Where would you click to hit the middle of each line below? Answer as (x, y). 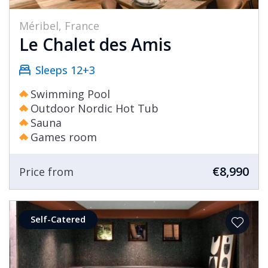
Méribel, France (59, 26)
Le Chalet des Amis (95, 45)
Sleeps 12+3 (65, 70)
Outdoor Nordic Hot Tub (95, 109)
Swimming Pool (70, 94)
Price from (46, 171)
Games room (64, 137)
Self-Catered (58, 219)
